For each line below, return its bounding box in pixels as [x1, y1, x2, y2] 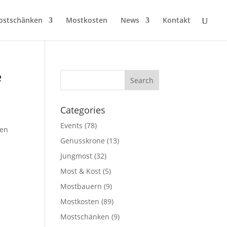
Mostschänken [60, 212, 110, 221]
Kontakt [163, 15, 191, 25]
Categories [60, 104, 106, 116]
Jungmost [60, 151, 93, 161]
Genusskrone [60, 136, 105, 145]
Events [60, 121, 83, 130]
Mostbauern [60, 181, 102, 191]
